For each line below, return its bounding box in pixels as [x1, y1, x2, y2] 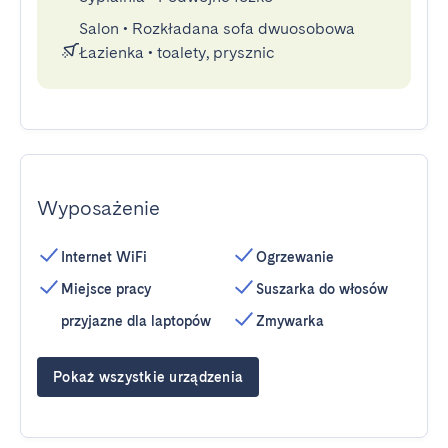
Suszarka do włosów [256, 281, 388, 297]
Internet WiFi [61, 249, 147, 265]
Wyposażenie [37, 196, 160, 220]
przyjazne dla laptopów [61, 313, 211, 329]
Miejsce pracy [61, 281, 151, 297]
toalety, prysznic [157, 43, 275, 62]
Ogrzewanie [256, 249, 334, 265]
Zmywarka [256, 313, 324, 329]
